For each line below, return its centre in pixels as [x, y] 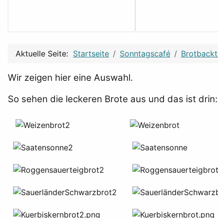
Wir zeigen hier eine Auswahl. [70, 78]
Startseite [91, 54]
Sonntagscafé [145, 54]
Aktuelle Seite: [44, 54]
